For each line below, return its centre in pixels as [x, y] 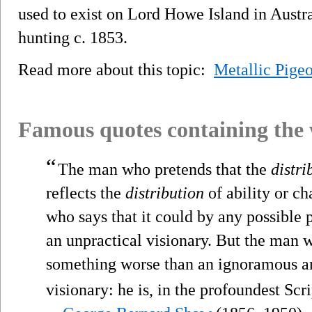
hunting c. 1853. [73, 37]
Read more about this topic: [116, 69]
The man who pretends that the [164, 169]
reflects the [86, 193]
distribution [165, 193]
